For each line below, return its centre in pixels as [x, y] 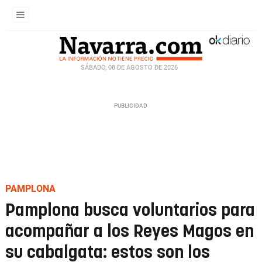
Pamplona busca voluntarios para [130, 211]
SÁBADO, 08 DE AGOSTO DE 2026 [129, 67]
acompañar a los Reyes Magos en [130, 232]
